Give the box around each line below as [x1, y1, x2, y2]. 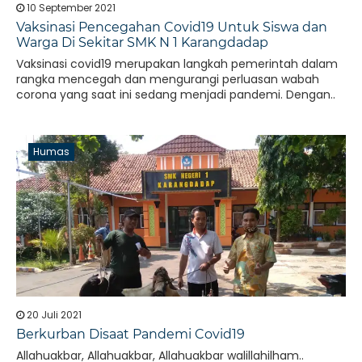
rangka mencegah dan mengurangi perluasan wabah [16, 71, 319, 87]
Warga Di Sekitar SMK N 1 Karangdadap [16, 35, 268, 50]
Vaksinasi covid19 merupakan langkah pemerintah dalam [16, 56, 338, 72]
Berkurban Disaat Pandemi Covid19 [16, 326, 245, 342]
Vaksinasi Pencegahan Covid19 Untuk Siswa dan [16, 19, 327, 35]
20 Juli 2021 [24, 308, 82, 322]
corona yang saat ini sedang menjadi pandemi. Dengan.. [16, 86, 335, 103]
